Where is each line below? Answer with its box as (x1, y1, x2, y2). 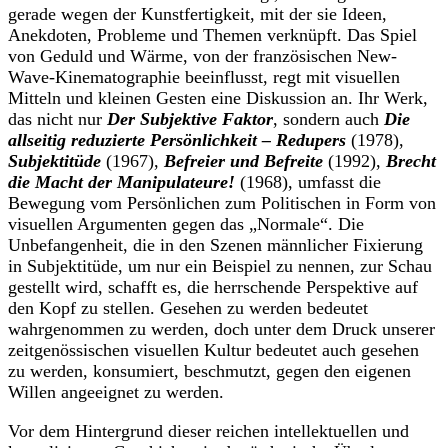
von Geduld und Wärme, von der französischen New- (8, 46, 397, 67)
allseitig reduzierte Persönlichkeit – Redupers (8, 130, 346, 151)
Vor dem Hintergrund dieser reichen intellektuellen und (8, 421, 409, 442)
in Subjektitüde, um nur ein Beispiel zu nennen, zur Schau (8, 256, 432, 277)
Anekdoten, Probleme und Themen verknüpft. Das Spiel (8, 25, 417, 46)
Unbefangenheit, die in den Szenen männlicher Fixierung (8, 235, 423, 256)
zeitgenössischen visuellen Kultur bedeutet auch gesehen (8, 340, 419, 361)
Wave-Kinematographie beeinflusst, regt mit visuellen (8, 67, 400, 88)
